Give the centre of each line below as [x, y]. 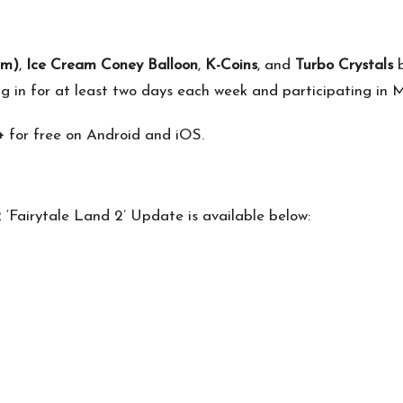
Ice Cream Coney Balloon [112, 66]
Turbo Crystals [344, 66]
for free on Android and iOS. [104, 136]
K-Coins [231, 66]
